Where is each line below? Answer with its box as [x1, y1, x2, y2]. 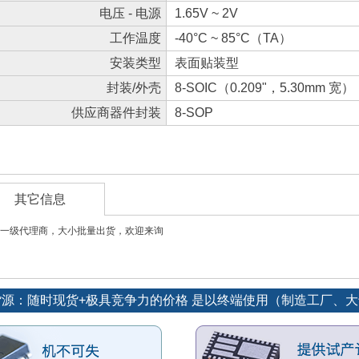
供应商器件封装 [71, 106, 161, 119]
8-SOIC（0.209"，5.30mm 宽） [175, 81, 354, 95]
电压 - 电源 [99, 6, 161, 20]
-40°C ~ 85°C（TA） [175, 31, 292, 45]
